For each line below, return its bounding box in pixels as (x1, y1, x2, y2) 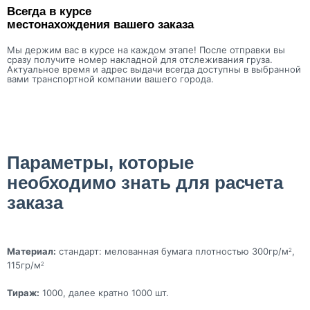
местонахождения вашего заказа (7, 18, 194, 32)
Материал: (7, 246, 56, 257)
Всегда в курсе (7, 5, 91, 19)
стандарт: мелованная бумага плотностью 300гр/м (56, 246, 289, 257)
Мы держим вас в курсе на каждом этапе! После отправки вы (7, 44, 285, 56)
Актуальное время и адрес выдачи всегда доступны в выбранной (7, 64, 301, 75)
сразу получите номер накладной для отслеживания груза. (7, 54, 273, 66)
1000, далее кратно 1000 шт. (39, 287, 169, 299)
